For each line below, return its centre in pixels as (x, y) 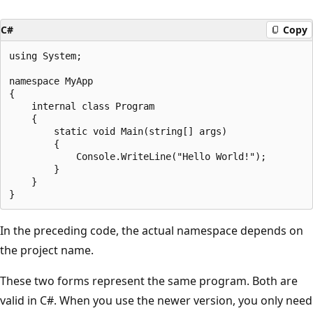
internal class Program (82, 106)
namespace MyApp (51, 81)
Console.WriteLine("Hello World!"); (138, 156)
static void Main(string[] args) (118, 131)
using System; (45, 56)
